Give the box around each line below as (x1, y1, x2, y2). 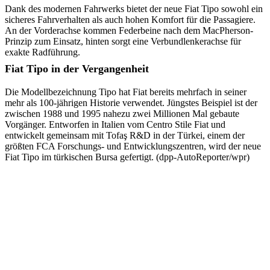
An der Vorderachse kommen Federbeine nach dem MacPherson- (5, 25, 253, 36)
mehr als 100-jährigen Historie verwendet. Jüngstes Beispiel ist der (5, 98, 257, 108)
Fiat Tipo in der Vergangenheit (5, 63, 149, 75)
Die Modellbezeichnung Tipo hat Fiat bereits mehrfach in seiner (5, 87, 246, 97)
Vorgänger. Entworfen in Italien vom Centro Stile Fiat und (5, 119, 225, 130)
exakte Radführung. (5, 47, 80, 57)
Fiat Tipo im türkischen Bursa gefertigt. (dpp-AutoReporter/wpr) (5, 152, 250, 162)
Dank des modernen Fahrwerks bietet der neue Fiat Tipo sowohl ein (5, 4, 263, 14)
